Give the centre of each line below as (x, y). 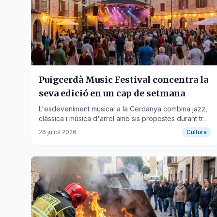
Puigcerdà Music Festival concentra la (124, 80)
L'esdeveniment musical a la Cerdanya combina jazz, (123, 109)
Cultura (197, 132)
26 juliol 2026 (58, 132)
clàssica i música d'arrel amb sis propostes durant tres (125, 118)
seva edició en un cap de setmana (112, 93)
